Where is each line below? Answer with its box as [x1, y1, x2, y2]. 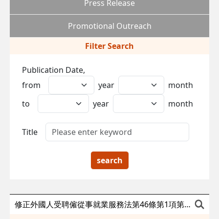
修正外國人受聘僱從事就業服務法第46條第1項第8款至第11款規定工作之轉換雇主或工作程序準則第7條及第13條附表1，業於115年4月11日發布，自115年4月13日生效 [184, 198, 191, 210]
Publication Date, [22, 64, 85, 75]
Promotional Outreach [67, 20, 152, 31]
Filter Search [85, 40, 134, 51]
